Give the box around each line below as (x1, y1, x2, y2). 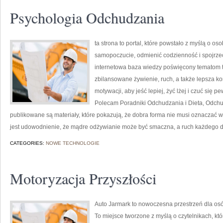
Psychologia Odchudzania (10, 7, 164, 27)
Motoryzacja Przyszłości (10, 168, 156, 188)
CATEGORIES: (10, 140, 46, 146)
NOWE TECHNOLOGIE (46, 140, 100, 146)
